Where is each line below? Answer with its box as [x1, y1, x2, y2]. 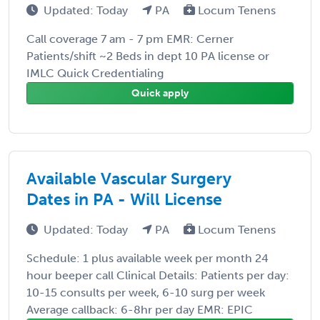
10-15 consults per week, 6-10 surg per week [26, 285, 265, 299]
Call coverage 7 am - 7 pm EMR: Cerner [26, 31, 234, 46]
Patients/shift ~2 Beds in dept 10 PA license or [26, 49, 269, 63]
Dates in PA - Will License [26, 189, 222, 209]
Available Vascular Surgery [26, 168, 231, 189]
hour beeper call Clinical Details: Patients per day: [26, 268, 289, 282]
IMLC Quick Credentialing [26, 66, 164, 80]
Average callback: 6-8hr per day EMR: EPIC [26, 302, 253, 316]
